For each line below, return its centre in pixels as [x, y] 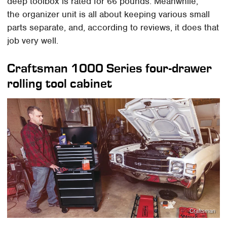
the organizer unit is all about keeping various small [109, 14]
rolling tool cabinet [60, 83]
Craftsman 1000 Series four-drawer [110, 68]
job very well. [33, 40]
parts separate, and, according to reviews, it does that [113, 27]
